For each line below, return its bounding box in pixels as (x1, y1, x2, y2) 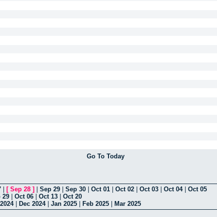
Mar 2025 (114, 200, 141, 208)
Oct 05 (188, 186, 207, 193)
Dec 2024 (19, 200, 46, 208)
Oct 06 (15, 193, 33, 201)
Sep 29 (40, 186, 60, 193)
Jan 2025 (51, 200, 77, 208)
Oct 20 (63, 193, 82, 201)
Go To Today (86, 152, 124, 160)
